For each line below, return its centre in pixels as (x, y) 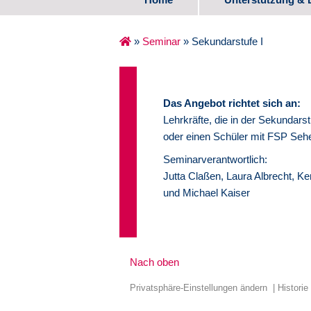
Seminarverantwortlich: (215, 160)
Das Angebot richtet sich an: (232, 103)
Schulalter (250, 97)
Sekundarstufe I (227, 42)
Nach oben (154, 262)
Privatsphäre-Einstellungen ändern (199, 287)
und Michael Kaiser (206, 193)
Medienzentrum (263, 162)
